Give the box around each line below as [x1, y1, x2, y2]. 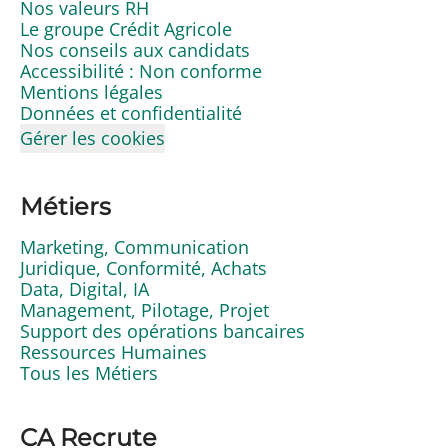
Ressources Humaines [20, 339, 207, 364]
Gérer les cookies [20, 125, 165, 150]
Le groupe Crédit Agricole [20, 16, 232, 41]
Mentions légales [20, 79, 163, 104]
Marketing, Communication [20, 234, 249, 259]
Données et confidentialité [20, 100, 242, 125]
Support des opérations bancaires [20, 318, 305, 343]
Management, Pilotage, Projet [20, 297, 269, 322]
